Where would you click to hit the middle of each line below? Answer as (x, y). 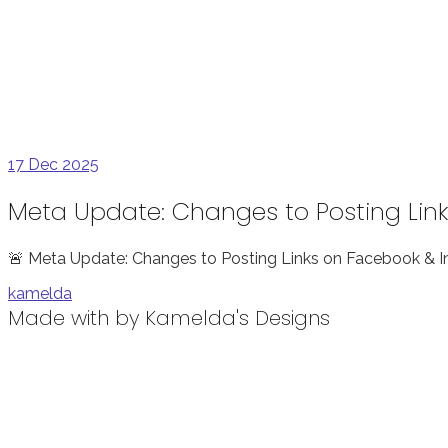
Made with (61, 317)
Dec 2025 (63, 164)
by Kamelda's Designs (222, 317)
